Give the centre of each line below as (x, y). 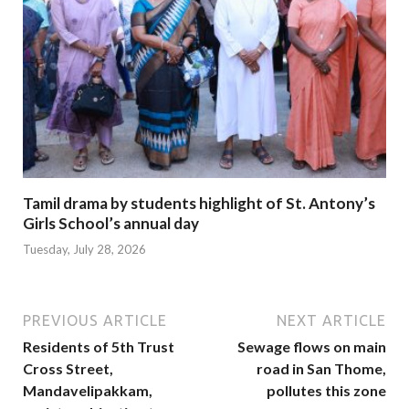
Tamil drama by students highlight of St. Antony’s (199, 203)
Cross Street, (68, 369)
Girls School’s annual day (111, 223)
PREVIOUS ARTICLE (95, 321)
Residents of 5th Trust (99, 347)
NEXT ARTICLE (331, 321)
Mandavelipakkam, (88, 391)
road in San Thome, (321, 369)
